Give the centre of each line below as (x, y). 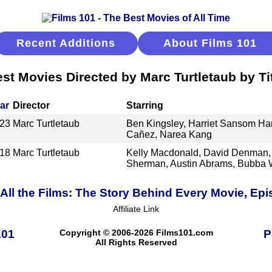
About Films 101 (210, 43)
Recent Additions (66, 43)
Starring (144, 105)
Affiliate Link (136, 209)
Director (32, 105)
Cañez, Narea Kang (169, 134)
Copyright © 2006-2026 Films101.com (136, 232)
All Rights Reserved (136, 242)
